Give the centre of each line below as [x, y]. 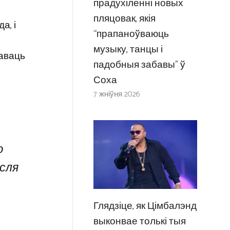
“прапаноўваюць [131, 34]
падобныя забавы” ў [139, 65]
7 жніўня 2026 [117, 94]
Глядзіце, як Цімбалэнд [145, 206]
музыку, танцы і [128, 49]
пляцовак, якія [124, 18]
